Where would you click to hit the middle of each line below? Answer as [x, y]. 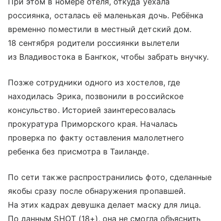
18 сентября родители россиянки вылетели [94, 43]
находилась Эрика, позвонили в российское [96, 96]
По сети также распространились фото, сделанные [110, 177]
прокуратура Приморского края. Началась [93, 124]
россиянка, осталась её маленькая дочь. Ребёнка [106, 15]
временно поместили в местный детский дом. [100, 29]
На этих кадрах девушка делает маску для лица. [105, 204]
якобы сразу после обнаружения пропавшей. [97, 191]
